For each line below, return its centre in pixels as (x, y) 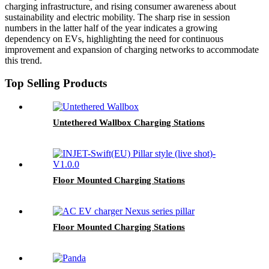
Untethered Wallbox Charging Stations (129, 123)
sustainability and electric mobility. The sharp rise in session (117, 17)
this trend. (23, 60)
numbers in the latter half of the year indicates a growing (111, 28)
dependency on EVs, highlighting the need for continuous (114, 38)
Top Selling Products (56, 83)
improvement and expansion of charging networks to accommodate (132, 49)
